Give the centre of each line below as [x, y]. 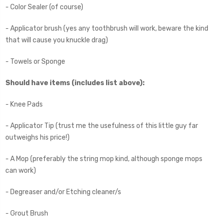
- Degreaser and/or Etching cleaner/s [63, 192]
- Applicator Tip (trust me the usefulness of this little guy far [102, 126]
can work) [21, 171]
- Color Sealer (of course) [44, 7]
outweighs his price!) [37, 138]
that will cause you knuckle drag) [57, 40]
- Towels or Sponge [35, 62]
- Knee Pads [24, 105]
